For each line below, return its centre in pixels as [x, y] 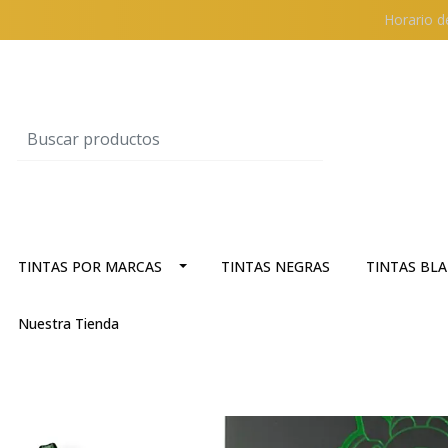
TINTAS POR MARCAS [90, 266]
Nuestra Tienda [69, 323]
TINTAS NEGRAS [275, 266]
